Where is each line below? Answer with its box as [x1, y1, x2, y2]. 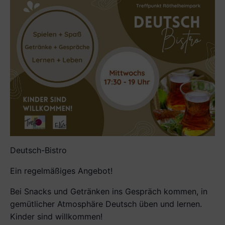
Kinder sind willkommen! [10, 211, 102, 222]
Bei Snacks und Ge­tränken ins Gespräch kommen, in [10, 186, 207, 197]
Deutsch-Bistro [10, 145, 67, 156]
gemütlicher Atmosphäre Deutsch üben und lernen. [10, 199, 202, 209]
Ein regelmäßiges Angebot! [10, 166, 113, 176]
